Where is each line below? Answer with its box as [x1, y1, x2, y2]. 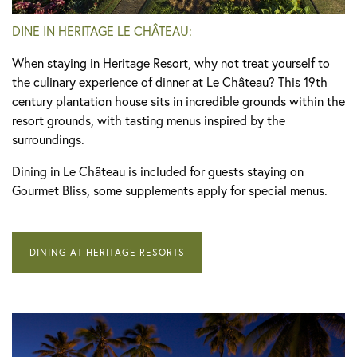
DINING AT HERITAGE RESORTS [29, 245, 185, 258]
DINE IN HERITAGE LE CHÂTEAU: [12, 22, 192, 39]
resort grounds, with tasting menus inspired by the [12, 111, 285, 128]
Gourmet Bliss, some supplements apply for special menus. [12, 181, 328, 198]
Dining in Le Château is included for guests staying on [12, 162, 304, 179]
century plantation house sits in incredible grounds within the [12, 92, 345, 109]
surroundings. [12, 130, 84, 147]
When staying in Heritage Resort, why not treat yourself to [12, 53, 330, 71]
